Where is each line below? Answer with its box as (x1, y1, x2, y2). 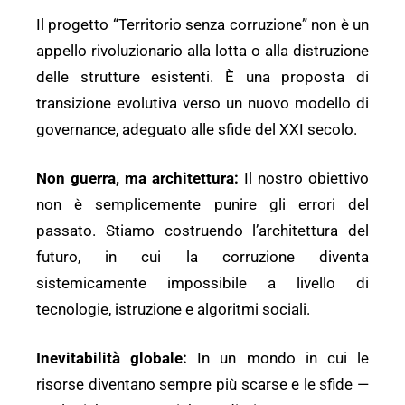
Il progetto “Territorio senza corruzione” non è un (36, 15, 369, 34)
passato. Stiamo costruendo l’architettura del (36, 221, 369, 240)
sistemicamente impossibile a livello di (36, 274, 369, 293)
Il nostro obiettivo (239, 169, 369, 188)
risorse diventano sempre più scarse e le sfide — (36, 375, 369, 394)
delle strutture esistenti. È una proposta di (36, 68, 369, 87)
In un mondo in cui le (187, 349, 370, 368)
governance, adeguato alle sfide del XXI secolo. (36, 120, 357, 139)
